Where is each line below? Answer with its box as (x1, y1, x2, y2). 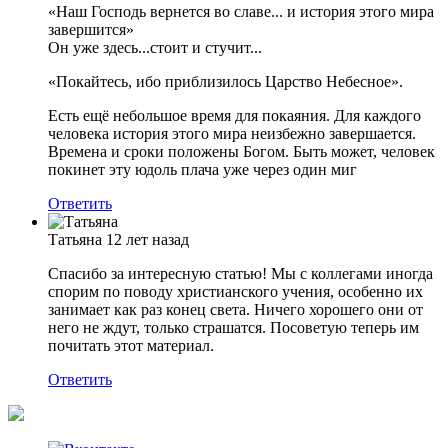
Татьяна (48, 231, 102, 249)
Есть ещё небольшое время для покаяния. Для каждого (48, 107, 421, 125)
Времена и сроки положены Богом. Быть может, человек (48, 143, 435, 161)
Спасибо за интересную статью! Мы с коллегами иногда (48, 265, 433, 283)
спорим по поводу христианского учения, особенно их (48, 283, 423, 301)
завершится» (48, 21, 134, 39)
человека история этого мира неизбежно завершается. (48, 125, 416, 143)
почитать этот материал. (48, 337, 214, 355)
